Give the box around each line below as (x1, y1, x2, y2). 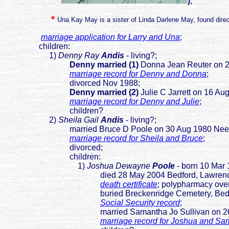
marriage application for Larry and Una (41, 33, 180, 42)
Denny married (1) (70, 60, 139, 70)
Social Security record (100, 198, 180, 208)
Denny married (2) (70, 88, 141, 97)
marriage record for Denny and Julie (70, 97, 199, 106)
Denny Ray (58, 51, 99, 60)
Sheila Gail (58, 116, 99, 125)
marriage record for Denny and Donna (70, 70, 207, 79)
